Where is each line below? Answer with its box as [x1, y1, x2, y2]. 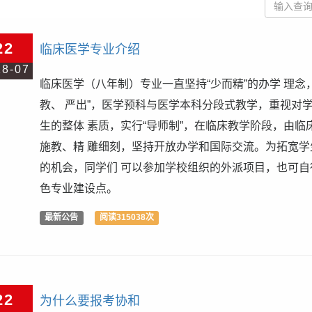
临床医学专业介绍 [40, 42, 141, 56]
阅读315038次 [99, 212, 154, 222]
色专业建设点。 [40, 182, 118, 194]
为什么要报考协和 [40, 294, 141, 308]
